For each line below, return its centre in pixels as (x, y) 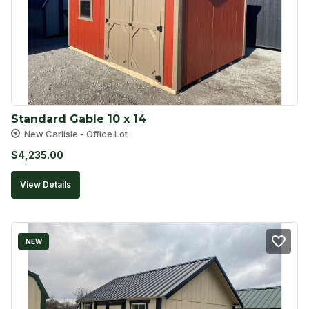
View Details (46, 185)
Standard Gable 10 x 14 (79, 119)
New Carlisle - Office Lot (76, 134)
